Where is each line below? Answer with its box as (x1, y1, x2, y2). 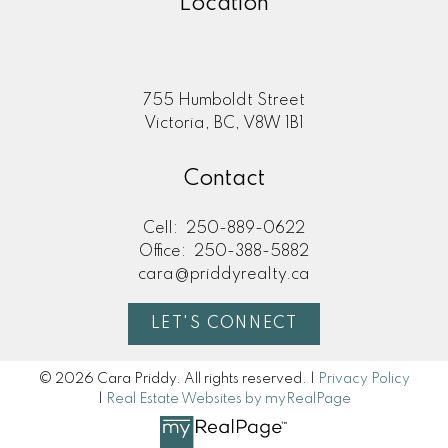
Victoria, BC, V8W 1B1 (144, 116, 304, 133)
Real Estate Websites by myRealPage (105, 391, 351, 406)
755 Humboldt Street (143, 93, 305, 110)
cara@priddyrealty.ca (138, 267, 310, 284)
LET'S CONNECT (150, 316, 298, 333)
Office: (139, 244, 190, 261)
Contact (183, 168, 265, 191)
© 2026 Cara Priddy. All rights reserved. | (38, 371, 318, 386)
